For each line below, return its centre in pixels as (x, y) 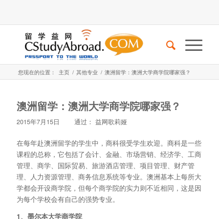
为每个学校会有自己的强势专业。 (68, 199)
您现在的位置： (37, 72)
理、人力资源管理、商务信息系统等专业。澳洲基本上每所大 (109, 176)
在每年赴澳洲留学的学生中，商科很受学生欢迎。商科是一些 (109, 142)
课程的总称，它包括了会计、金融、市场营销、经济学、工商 (109, 154)
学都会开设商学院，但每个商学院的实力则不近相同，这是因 (109, 187)
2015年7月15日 (38, 122)
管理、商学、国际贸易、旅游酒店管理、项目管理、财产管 (105, 165)
